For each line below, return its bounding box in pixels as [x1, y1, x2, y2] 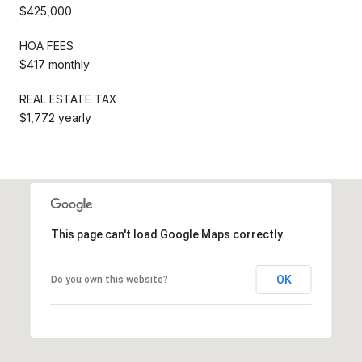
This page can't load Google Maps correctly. [50, 227, 285, 241]
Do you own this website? [50, 273, 168, 285]
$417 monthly [19, 57, 90, 71]
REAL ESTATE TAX [19, 91, 117, 106]
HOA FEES [19, 38, 74, 53]
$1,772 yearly [19, 110, 91, 124]
